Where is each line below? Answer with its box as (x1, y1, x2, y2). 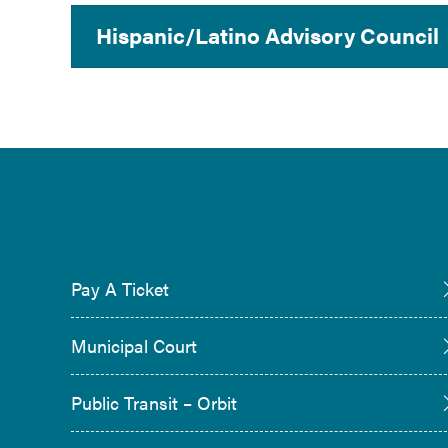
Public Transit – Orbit (71, 389, 237, 415)
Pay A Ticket (71, 275, 169, 301)
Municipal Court (71, 332, 197, 358)
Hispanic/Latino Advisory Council (96, 19, 439, 52)
